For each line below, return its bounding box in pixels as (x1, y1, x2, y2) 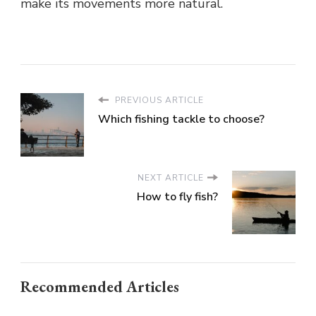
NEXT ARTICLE (138, 171, 204, 183)
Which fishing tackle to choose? (98, 111, 265, 127)
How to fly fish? (137, 188, 218, 205)
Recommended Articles (20, 276, 179, 297)
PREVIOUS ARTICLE (112, 94, 204, 106)
